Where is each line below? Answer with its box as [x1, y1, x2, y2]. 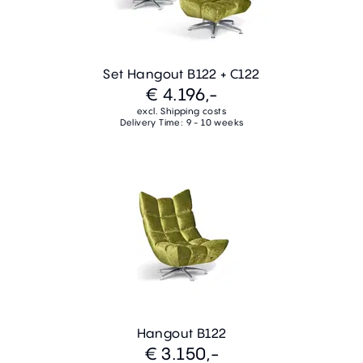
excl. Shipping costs [137, 105, 226, 117]
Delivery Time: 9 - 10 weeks [119, 116, 244, 128]
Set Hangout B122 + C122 [103, 64, 260, 83]
